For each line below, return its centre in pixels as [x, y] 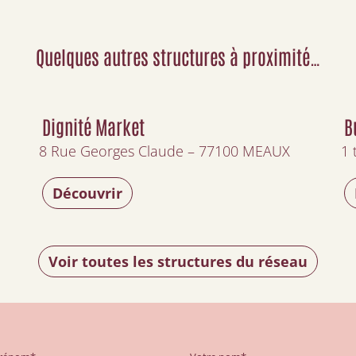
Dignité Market [93, 126]
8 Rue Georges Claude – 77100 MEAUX [164, 151]
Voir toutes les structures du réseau [178, 261]
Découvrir [87, 193]
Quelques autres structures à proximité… [178, 56]
